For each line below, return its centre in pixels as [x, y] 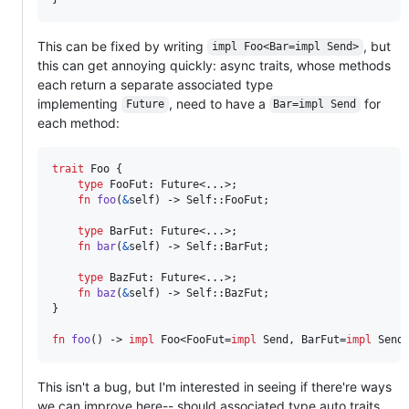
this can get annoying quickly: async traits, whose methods [214, 65]
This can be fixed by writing [122, 46]
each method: [79, 122]
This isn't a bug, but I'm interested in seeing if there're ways [215, 386]
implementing [79, 103]
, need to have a [219, 103]
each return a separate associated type [155, 84]
